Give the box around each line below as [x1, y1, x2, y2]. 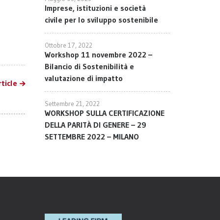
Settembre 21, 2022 [45, 99, 100, 108]
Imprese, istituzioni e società [45, 2, 146, 13]
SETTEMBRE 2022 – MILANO [45, 131, 139, 141]
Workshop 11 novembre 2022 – [45, 49, 152, 59]
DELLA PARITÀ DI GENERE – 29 [45, 119, 146, 130]
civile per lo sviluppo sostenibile [45, 14, 158, 25]
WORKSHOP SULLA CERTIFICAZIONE [45, 108, 165, 118]
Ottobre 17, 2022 [45, 41, 92, 49]
